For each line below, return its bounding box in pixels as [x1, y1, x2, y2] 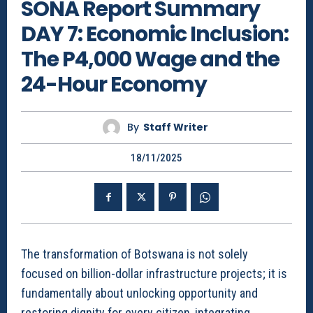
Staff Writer [143, 120, 208, 135]
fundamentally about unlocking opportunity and [21, 285, 258, 300]
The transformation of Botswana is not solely [21, 246, 248, 261]
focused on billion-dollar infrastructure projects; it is [21, 265, 287, 281]
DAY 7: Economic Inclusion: [21, 19, 289, 49]
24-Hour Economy [21, 69, 207, 99]
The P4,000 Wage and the [21, 44, 279, 74]
